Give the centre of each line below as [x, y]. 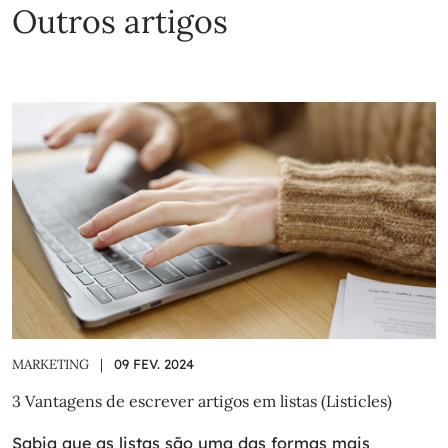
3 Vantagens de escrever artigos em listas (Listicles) [202, 401]
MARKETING [52, 365]
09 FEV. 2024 [154, 364]
